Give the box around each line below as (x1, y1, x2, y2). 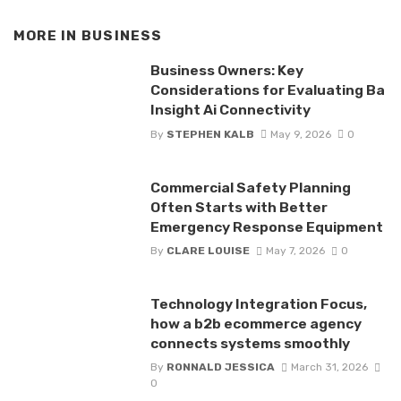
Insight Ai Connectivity (149, 101, 311, 119)
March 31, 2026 (290, 361, 368, 374)
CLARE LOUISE (166, 243, 250, 257)
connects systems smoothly (149, 334, 350, 352)
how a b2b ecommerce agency (149, 314, 362, 332)
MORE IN (13, 27, 81, 44)
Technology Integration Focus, (149, 294, 367, 312)
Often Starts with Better (149, 198, 328, 216)
